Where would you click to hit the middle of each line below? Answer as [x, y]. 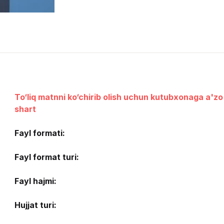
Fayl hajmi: [35, 181]
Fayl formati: [39, 133]
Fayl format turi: [46, 157]
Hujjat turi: [35, 205]
